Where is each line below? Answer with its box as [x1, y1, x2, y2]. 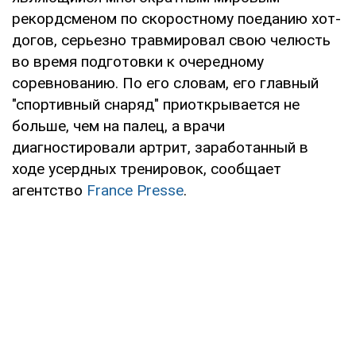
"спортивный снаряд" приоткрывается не [12, 95, 300, 114]
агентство [12, 180, 87, 199]
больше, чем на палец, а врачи [12, 116, 225, 135]
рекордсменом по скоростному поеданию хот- [12, 9, 341, 28]
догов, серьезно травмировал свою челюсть [12, 30, 331, 49]
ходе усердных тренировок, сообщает [12, 159, 281, 178]
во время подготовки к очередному [12, 52, 264, 71]
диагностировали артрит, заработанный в [12, 137, 308, 157]
